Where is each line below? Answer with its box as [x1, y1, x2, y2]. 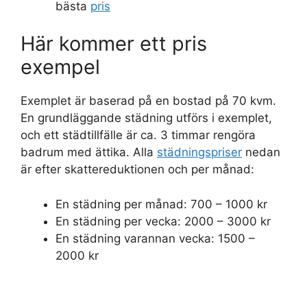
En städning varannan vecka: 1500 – [56, 231, 255, 245]
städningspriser [157, 145, 242, 160]
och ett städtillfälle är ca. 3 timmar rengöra [21, 128, 256, 143]
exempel [21, 55, 100, 79]
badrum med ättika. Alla [21, 145, 157, 160]
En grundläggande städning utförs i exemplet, [21, 111, 272, 125]
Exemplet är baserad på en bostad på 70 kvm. [21, 94, 276, 108]
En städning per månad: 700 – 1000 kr [56, 197, 267, 211]
